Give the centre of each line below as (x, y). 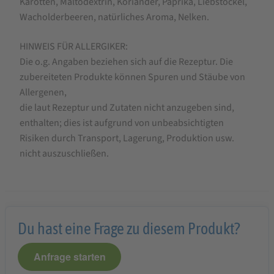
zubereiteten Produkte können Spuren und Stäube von (132, 77)
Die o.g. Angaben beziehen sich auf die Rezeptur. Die (126, 61)
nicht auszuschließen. (64, 153)
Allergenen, (43, 92)
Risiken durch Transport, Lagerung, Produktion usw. (127, 138)
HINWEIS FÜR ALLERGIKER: (74, 46)
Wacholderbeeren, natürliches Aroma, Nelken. (114, 17)
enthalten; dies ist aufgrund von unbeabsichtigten (122, 123)
